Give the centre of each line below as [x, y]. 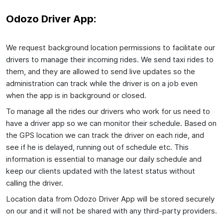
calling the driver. [35, 183]
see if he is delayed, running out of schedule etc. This [97, 147]
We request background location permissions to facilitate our [111, 47]
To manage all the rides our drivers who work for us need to [108, 111]
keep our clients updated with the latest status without [101, 171]
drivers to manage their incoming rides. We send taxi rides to [110, 59]
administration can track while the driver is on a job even [102, 83]
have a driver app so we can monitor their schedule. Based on [111, 123]
